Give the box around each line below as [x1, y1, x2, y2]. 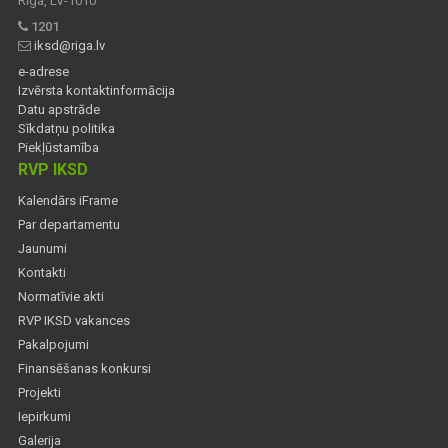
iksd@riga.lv [34, 38, 105, 54]
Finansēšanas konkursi [18, 361, 151, 377]
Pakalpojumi [18, 337, 89, 353]
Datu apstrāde [18, 102, 100, 118]
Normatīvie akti [18, 289, 104, 305]
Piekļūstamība [18, 140, 99, 156]
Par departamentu [18, 217, 120, 233]
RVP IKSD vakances [18, 313, 130, 329]
